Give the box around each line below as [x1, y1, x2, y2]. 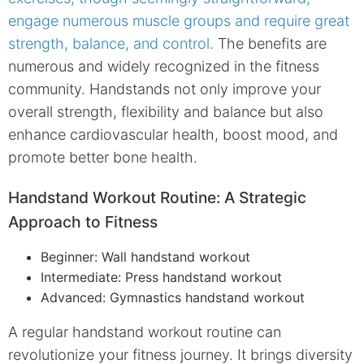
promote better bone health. [8, 148, 197, 166]
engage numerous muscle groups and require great [8, 11, 349, 29]
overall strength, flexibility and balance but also [8, 102, 323, 120]
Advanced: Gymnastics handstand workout [41, 288, 305, 305]
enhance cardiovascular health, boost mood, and [8, 125, 338, 143]
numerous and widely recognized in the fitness [8, 57, 319, 75]
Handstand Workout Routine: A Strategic [8, 187, 306, 207]
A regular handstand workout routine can [8, 323, 281, 340]
